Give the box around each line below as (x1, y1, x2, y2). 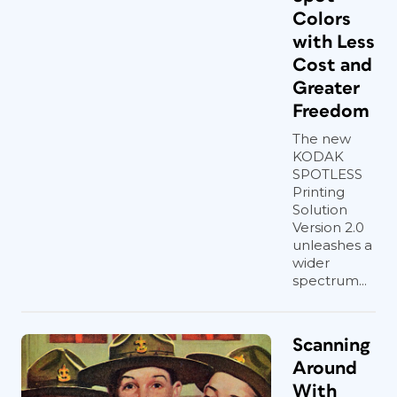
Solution (292, 201, 347, 218)
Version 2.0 (292, 219, 364, 236)
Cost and (292, 56, 372, 74)
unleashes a (292, 237, 372, 253)
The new (292, 130, 351, 147)
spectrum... (292, 272, 367, 289)
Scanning (292, 336, 370, 354)
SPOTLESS (292, 166, 362, 183)
